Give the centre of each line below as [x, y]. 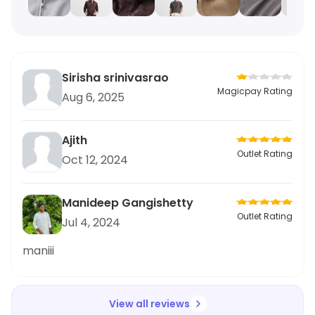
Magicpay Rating [255, 91]
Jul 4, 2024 [91, 223]
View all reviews [149, 304]
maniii [38, 251]
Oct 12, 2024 [95, 160]
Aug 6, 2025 [93, 97]
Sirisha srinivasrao [115, 78]
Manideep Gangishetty [128, 203]
